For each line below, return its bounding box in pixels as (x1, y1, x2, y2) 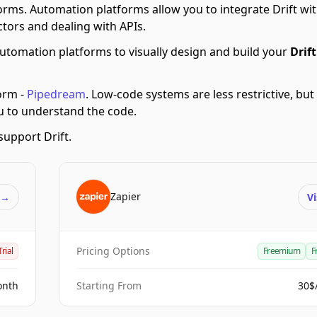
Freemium (263, 245, 300, 257)
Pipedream (27, 86, 86, 102)
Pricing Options (76, 244, 151, 258)
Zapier (110, 190, 142, 203)
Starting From (76, 279, 142, 292)
